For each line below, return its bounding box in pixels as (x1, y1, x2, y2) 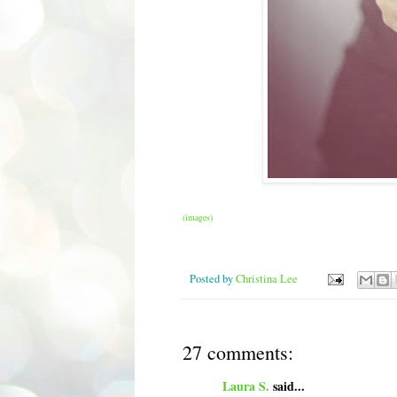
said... (269, 376, 305, 395)
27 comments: (183, 339, 293, 365)
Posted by (190, 270, 236, 286)
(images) (183, 210, 213, 223)
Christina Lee (236, 270, 298, 286)
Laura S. (222, 376, 269, 395)
